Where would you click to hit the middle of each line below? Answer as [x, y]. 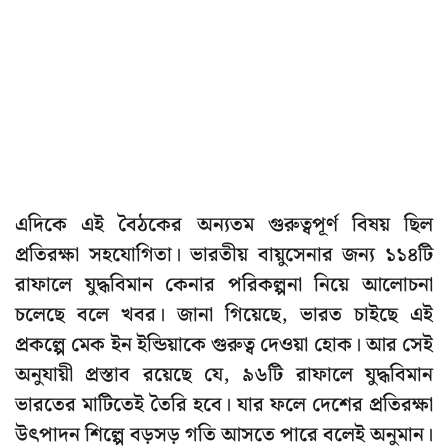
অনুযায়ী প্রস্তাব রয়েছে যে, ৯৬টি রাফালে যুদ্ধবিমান [224, 375]
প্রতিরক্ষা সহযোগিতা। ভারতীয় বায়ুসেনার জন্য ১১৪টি [224, 255]
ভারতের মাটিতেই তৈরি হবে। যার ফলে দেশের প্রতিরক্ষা [224, 405]
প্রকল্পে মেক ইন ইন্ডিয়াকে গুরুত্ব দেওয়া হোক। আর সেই [224, 345]
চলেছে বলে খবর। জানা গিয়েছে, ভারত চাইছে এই [224, 315]
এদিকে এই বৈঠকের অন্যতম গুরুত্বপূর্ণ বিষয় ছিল [224, 225]
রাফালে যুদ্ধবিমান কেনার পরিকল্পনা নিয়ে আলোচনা [224, 285]
